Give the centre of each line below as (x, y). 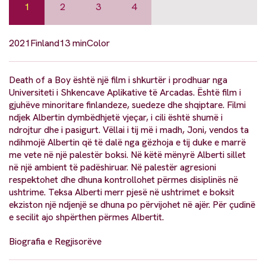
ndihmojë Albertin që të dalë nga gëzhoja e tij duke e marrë (127, 142)
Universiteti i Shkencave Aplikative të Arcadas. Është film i (125, 92)
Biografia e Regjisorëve (55, 241)
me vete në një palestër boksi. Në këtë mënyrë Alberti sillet (127, 154)
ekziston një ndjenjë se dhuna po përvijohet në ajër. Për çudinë (132, 204)
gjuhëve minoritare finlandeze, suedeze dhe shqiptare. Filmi (127, 104)
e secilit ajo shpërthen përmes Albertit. (86, 217)
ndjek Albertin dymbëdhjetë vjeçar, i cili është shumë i (116, 117)
